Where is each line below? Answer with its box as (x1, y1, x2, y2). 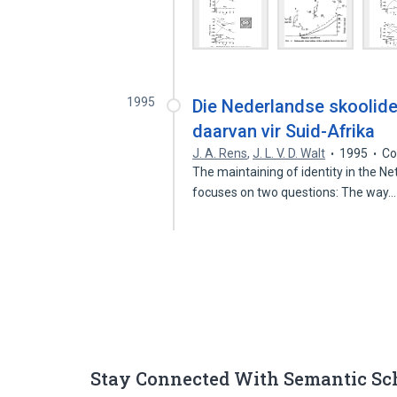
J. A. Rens (192, 146, 248, 160)
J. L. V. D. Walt (253, 146, 326, 160)
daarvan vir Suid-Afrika (192, 121, 376, 142)
